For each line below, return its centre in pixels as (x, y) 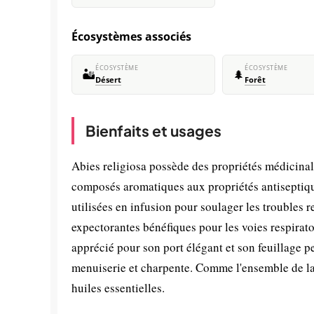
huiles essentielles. (118, 288)
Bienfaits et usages (153, 131)
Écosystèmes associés (131, 36)
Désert (108, 80)
